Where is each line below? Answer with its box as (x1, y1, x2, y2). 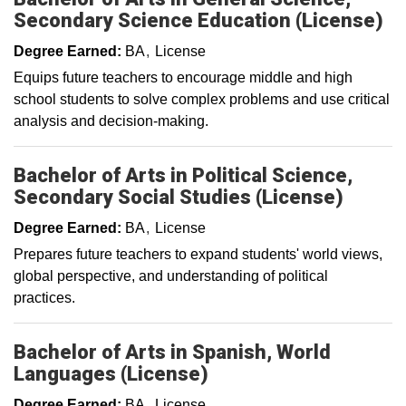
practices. (14, 290, 75, 305)
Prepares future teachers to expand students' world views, (14, 246, 382, 262)
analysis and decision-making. (14, 113, 208, 129)
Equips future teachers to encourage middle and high (14, 70, 353, 85)
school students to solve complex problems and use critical (14, 92, 390, 107)
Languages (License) (14, 362, 208, 385)
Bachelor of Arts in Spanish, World (14, 341, 331, 363)
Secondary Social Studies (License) (14, 186, 343, 208)
